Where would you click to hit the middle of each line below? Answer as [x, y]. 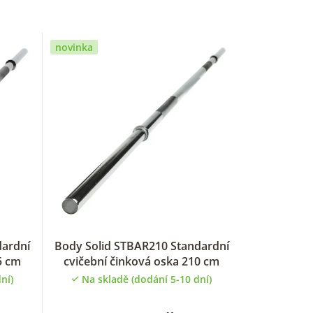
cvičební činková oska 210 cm [142, 261]
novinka [74, 48]
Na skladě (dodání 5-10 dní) [147, 279]
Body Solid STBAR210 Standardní [141, 246]
